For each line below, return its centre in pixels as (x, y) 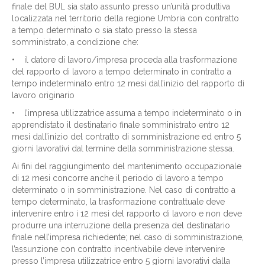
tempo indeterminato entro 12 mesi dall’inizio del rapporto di (128, 83)
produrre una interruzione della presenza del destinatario (121, 225)
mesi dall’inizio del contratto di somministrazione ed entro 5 (126, 137)
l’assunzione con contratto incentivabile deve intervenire (118, 249)
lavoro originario (43, 95)
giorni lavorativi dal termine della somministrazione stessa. (123, 148)
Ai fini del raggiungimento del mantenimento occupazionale (127, 166)
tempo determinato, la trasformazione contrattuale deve (118, 202)
